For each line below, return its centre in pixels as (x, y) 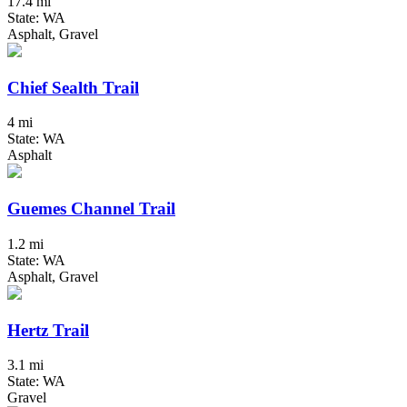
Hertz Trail (48, 330)
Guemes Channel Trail (91, 209)
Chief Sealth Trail (73, 87)
